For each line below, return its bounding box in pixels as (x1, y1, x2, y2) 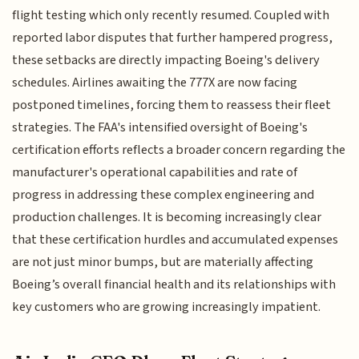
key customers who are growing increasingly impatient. (12, 296, 321, 317)
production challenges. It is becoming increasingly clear (12, 207, 322, 227)
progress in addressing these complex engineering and (12, 184, 315, 204)
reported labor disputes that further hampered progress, (12, 27, 333, 47)
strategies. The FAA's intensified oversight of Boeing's (12, 117, 309, 137)
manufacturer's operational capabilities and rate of (12, 162, 298, 182)
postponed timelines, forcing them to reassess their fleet (12, 95, 332, 115)
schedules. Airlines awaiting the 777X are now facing (12, 72, 298, 92)
